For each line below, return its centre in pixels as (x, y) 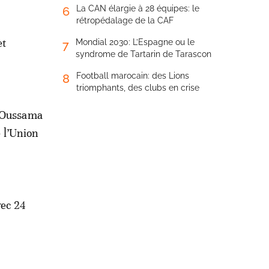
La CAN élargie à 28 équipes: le (138, 8)
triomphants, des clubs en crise (138, 88)
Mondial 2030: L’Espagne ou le (135, 42)
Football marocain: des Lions (133, 76)
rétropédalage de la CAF (125, 20)
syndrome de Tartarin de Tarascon (144, 54)
